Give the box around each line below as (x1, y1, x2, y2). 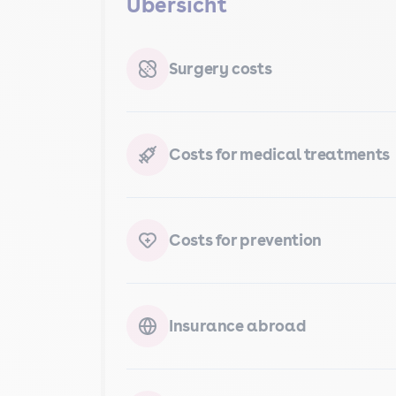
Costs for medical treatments (169, 145, 390, 164)
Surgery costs (169, 59, 272, 78)
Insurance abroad (169, 316, 307, 335)
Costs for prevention (169, 231, 322, 249)
